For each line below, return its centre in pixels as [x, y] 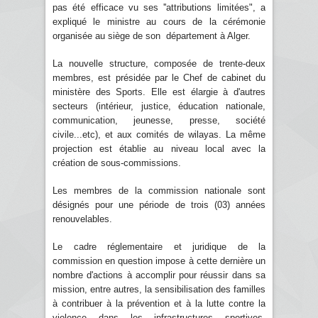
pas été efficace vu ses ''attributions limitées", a [159, 7]
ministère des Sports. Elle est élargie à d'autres [159, 92]
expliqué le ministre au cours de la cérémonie [159, 21]
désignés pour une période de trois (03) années [159, 204]
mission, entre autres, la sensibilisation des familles [159, 289]
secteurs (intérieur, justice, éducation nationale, [159, 106]
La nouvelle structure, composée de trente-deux [159, 63]
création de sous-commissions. [117, 163]
